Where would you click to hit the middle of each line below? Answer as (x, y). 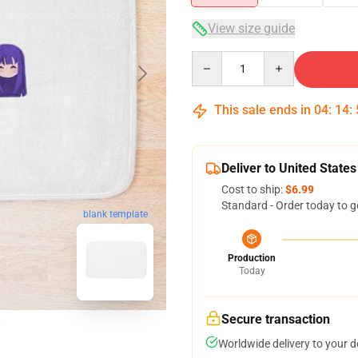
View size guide (251, 28)
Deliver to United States (289, 168)
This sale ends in (263, 110)
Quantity (213, 58)
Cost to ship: (253, 189)
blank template (115, 215)
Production (252, 258)
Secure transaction (276, 319)
